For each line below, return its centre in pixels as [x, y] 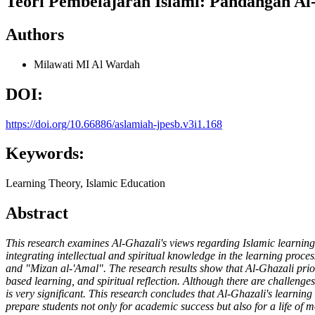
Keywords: [45, 154]
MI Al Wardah [108, 64]
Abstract [37, 213]
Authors [35, 34]
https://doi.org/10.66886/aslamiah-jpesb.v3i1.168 [114, 124]
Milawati [55, 64]
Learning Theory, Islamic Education [85, 184]
